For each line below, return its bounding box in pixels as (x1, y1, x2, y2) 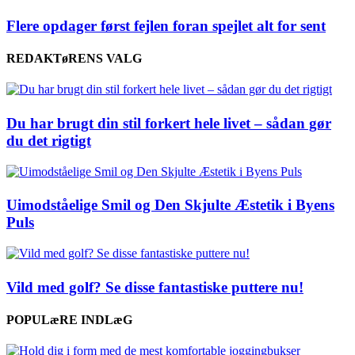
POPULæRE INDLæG (6, 313, 132, 327)
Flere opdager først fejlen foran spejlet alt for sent (6, 17, 326, 34)
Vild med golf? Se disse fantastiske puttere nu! (6, 278, 303, 296)
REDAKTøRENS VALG (6, 51, 142, 65)
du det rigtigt (6, 132, 91, 149)
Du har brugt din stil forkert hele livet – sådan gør (6, 114, 331, 132)
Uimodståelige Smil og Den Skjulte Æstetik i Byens (6, 197, 334, 214)
